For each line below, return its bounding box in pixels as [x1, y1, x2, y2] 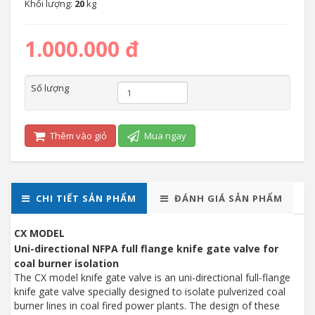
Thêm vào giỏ [48, 129, 107, 142]
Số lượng [31, 82, 69, 94]
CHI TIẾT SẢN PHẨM [36, 192, 136, 205]
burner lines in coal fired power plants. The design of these [14, 299, 280, 312]
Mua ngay [142, 129, 186, 142]
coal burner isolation [14, 257, 119, 270]
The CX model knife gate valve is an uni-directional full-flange [14, 271, 290, 284]
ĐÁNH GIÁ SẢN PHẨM [174, 192, 283, 205]
